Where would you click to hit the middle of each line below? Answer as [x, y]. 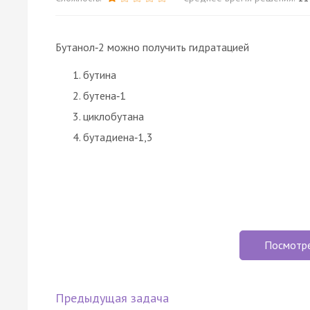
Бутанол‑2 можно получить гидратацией [152, 47]
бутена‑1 [104, 95]
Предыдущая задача [112, 298]
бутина [100, 74]
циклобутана [113, 116]
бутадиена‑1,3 [118, 137]
